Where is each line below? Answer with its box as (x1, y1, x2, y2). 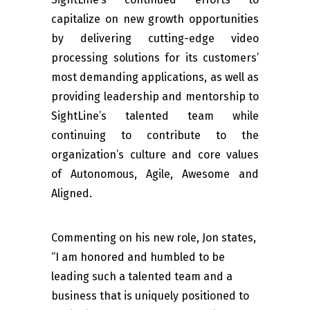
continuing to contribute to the (51, 129, 259, 143)
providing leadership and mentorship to (51, 90, 259, 104)
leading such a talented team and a (51, 270, 232, 284)
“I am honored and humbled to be (51, 250, 225, 264)
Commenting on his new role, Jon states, (51, 231, 256, 245)
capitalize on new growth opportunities (51, 12, 259, 26)
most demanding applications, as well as (51, 71, 259, 84)
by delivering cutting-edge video (51, 32, 259, 46)
